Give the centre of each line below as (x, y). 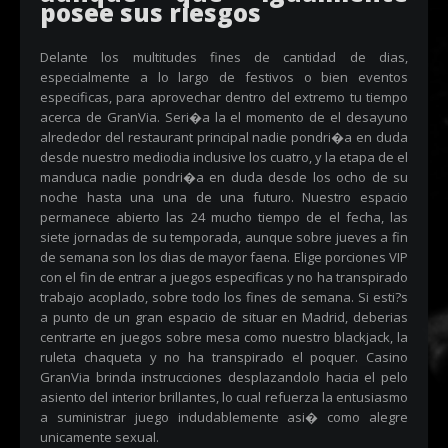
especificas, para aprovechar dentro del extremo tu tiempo (224, 97)
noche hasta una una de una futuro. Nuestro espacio (224, 197)
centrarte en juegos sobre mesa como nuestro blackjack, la (224, 337)
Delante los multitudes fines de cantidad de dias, (224, 57)
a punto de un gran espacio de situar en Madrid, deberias (224, 317)
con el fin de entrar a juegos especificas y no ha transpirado (224, 277)
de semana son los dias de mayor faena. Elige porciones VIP (224, 257)
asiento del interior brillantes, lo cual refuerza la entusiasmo (224, 397)
